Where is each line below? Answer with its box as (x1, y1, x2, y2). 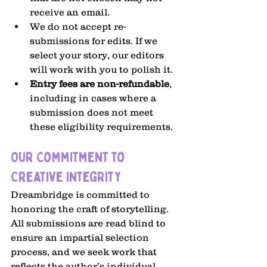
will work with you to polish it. (30, 64, 173, 75)
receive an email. (30, 7, 110, 18)
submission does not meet (30, 107, 156, 118)
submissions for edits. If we (30, 35, 160, 46)
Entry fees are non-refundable (30, 78, 169, 89)
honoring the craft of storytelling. (11, 203, 171, 215)
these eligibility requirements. (30, 121, 173, 132)
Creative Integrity (11, 168, 122, 187)
